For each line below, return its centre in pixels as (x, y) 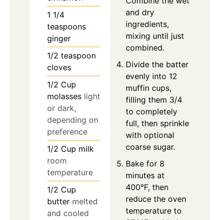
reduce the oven (156, 199)
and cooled (68, 213)
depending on (73, 120)
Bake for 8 (145, 163)
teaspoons (67, 27)
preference (67, 132)
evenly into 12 (151, 76)
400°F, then (147, 187)
